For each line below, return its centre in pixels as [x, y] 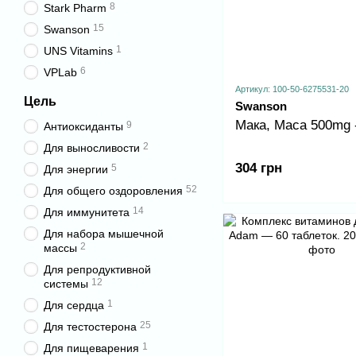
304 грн [259, 168]
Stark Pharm [75, 8]
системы [66, 284]
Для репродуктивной [97, 269]
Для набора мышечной [104, 234]
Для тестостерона [90, 327]
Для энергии [76, 169]
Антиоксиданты [83, 126]
